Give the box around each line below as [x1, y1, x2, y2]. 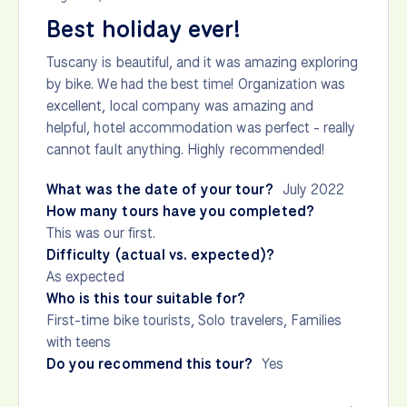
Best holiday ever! [46, 13, 241, 45]
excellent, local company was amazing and [46, 95, 314, 115]
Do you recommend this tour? [46, 353, 253, 373]
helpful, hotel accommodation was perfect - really [46, 117, 356, 137]
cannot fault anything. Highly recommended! [46, 139, 325, 159]
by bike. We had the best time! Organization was [46, 74, 346, 94]
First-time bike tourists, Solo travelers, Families [46, 310, 342, 330]
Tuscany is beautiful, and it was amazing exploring [46, 52, 359, 72]
